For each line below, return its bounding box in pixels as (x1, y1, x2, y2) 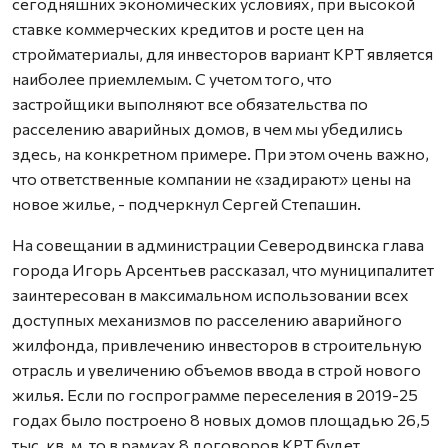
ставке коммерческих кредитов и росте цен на (12, 18, 364, 38)
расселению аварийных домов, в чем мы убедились (12, 118, 403, 138)
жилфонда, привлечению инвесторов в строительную (12, 334, 422, 354)
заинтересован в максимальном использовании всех (12, 284, 409, 304)
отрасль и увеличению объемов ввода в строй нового (12, 359, 421, 379)
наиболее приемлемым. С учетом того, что (12, 68, 332, 88)
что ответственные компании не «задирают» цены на (12, 168, 411, 188)
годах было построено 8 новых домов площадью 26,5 (12, 409, 430, 429)
